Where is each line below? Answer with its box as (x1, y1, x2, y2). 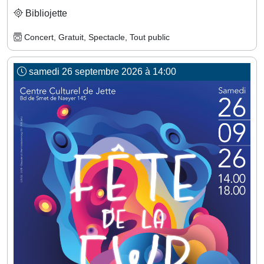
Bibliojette (23, 8, 67, 18)
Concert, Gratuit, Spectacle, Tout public (22, 32, 170, 42)
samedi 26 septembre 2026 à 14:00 (27, 67, 176, 77)
